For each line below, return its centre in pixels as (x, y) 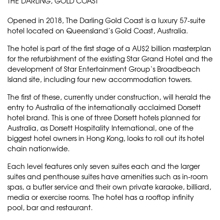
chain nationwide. (39, 148)
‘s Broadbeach (175, 69)
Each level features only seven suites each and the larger (104, 166)
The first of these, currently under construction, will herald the (109, 96)
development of (36, 69)
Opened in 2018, (37, 20)
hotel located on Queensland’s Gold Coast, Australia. (98, 30)
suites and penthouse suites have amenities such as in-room (108, 176)
